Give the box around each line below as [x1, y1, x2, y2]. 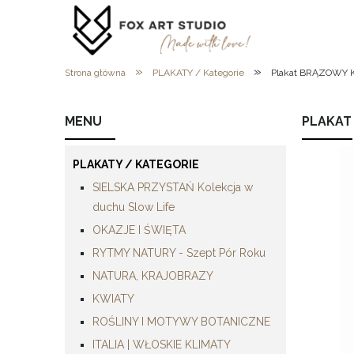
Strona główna [65, 67, 126, 78]
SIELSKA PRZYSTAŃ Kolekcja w [92, 180, 253, 194]
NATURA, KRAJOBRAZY [92, 269, 213, 282]
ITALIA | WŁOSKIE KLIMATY [92, 337, 231, 351]
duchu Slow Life [92, 200, 175, 213]
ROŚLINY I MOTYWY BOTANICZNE [92, 314, 270, 328]
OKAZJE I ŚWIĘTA [92, 223, 186, 236]
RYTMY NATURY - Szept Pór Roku [92, 246, 265, 259]
